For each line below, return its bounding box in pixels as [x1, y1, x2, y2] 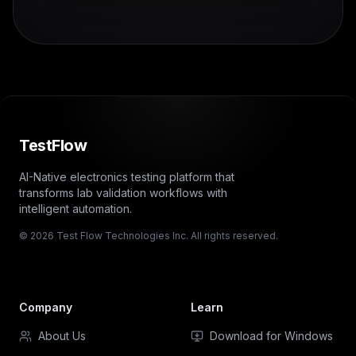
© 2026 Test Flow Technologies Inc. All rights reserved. [19, 230, 278, 242]
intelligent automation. [19, 202, 132, 216]
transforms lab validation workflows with [19, 186, 227, 200]
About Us [38, 329, 86, 343]
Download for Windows [210, 329, 333, 343]
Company [19, 300, 72, 315]
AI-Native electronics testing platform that [19, 170, 234, 184]
